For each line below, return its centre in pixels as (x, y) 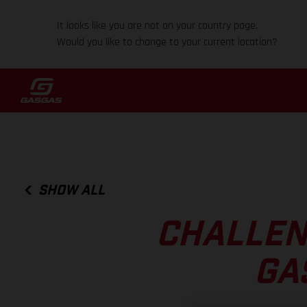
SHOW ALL (72, 190)
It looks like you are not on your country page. (158, 26)
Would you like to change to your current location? (168, 42)
